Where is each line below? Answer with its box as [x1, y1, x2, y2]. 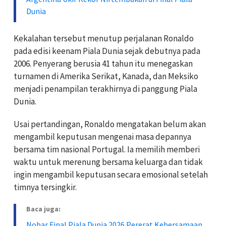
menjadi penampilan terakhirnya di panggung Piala [14, 83, 197, 94]
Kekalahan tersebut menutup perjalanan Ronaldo [14, 32, 194, 44]
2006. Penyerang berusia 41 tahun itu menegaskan [14, 58, 193, 69]
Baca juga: [26, 204, 61, 213]
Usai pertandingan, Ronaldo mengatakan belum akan [14, 118, 206, 130]
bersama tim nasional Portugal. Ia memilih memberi [14, 143, 200, 155]
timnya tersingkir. [14, 181, 77, 193]
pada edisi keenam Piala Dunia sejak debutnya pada [14, 45, 200, 56]
